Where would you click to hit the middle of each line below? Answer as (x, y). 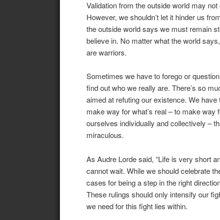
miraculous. (105, 135)
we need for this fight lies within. (137, 206)
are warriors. (106, 53)
